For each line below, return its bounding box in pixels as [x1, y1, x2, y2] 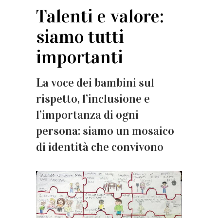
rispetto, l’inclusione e [36, 91, 150, 107]
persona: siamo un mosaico [36, 124, 174, 139]
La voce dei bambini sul [36, 75, 154, 91]
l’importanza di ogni [36, 108, 139, 123]
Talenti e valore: [36, 5, 164, 28]
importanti [36, 46, 123, 69]
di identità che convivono [36, 140, 163, 155]
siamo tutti [36, 25, 124, 48]
